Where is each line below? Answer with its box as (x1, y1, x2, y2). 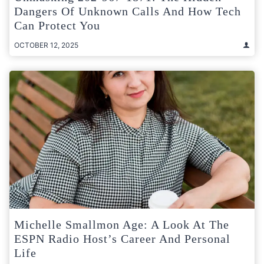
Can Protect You (14, 18, 100, 32)
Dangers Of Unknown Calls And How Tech (14, 4, 241, 18)
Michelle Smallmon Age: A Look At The (14, 217, 229, 231)
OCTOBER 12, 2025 (14, 40, 78, 49)
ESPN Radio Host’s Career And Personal (14, 232, 230, 245)
